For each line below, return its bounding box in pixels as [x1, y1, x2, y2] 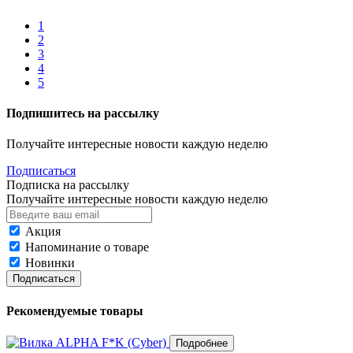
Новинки [25, 256, 75, 270]
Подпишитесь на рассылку [6, 106, 159, 121]
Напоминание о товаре [25, 240, 149, 255]
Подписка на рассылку [6, 178, 129, 192]
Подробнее [176, 336, 228, 349]
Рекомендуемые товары [6, 303, 143, 318]
